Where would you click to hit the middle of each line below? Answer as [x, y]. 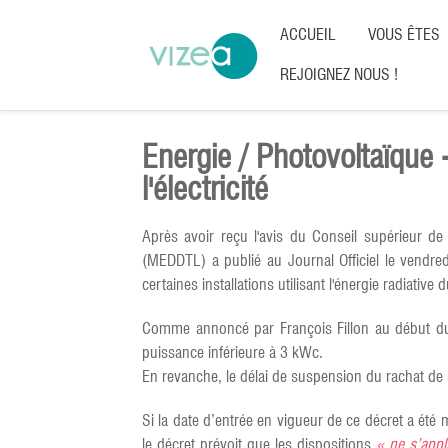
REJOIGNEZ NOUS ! [339, 74]
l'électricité [205, 188]
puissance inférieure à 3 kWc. [232, 352]
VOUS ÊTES [404, 34]
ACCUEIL [308, 34]
